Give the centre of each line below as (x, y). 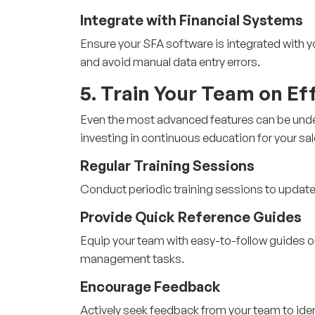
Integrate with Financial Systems (192, 20)
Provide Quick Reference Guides (191, 217)
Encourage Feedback (150, 286)
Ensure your (111, 43)
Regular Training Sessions (167, 165)
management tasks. (132, 258)
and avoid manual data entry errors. (170, 61)
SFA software (178, 43)
